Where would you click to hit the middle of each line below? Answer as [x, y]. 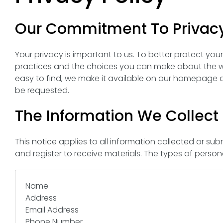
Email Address [52, 210]
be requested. [42, 90]
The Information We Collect [117, 116]
